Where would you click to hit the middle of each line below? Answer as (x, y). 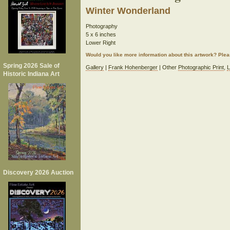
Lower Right (100, 43)
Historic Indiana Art (31, 74)
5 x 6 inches (101, 34)
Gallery (94, 67)
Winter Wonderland (128, 11)
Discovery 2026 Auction (38, 172)
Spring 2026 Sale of (31, 66)
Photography (101, 26)
